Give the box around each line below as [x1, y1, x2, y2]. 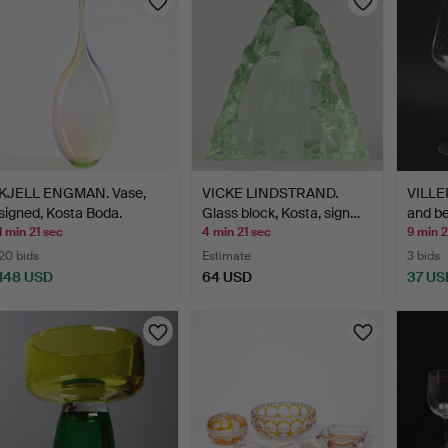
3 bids [406, 248, 440, 265]
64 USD [202, 268, 253, 287]
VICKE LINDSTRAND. [202, 184, 339, 203]
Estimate [202, 248, 252, 265]
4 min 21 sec [202, 224, 272, 241]
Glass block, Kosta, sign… [202, 204, 361, 223]
